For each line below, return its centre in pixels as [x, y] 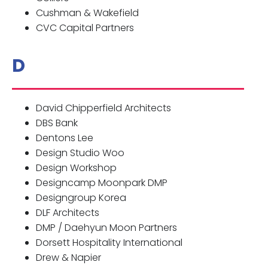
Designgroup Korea [81, 198]
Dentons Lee [65, 138]
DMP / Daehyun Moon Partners [106, 228]
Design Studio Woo [80, 153]
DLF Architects [68, 213]
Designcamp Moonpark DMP [102, 183]
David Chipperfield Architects [103, 108]
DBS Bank [57, 123]
